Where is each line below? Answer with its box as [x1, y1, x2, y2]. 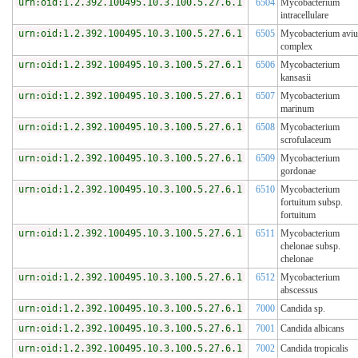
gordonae [280, 165, 316, 177]
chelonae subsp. [280, 241, 340, 253]
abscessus [280, 284, 318, 296]
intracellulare [280, 10, 328, 22]
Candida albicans [280, 323, 344, 335]
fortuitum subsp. [280, 197, 343, 209]
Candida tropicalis [280, 343, 348, 355]
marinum [280, 103, 314, 115]
